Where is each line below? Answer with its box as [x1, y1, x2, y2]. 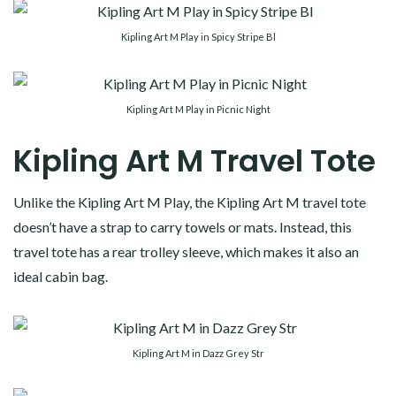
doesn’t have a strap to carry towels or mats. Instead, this [13, 217, 352, 235]
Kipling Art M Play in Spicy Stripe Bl [120, 30, 276, 42]
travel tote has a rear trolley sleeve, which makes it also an [13, 242, 359, 260]
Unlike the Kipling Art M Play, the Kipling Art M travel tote [13, 193, 366, 210]
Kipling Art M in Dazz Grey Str [132, 346, 264, 359]
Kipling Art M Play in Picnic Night [126, 103, 270, 115]
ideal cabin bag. [13, 267, 108, 285]
